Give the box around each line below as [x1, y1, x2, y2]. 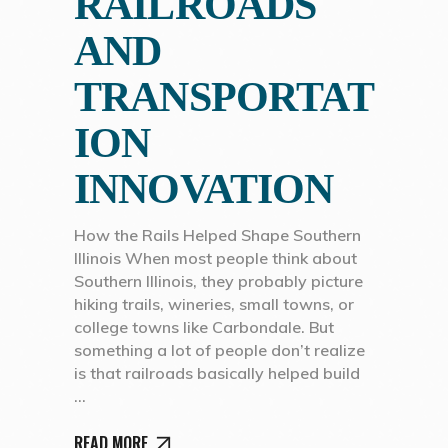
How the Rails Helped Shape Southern [74, 224, 361, 245]
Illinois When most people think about [74, 247, 357, 268]
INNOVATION [74, 165, 334, 212]
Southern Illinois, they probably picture [74, 270, 363, 291]
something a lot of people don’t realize [74, 339, 365, 360]
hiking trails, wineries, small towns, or [74, 293, 354, 314]
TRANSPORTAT [74, 73, 374, 120]
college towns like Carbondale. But [74, 316, 334, 337]
